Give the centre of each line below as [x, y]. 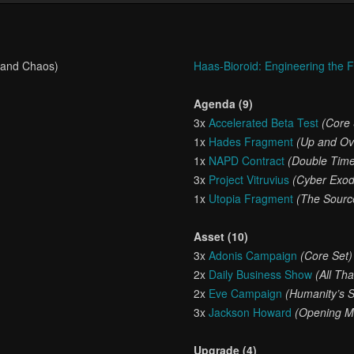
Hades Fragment [251, 141]
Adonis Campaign [253, 255]
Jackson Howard [250, 312]
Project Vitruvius [249, 179]
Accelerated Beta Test [264, 122]
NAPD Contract [247, 160]
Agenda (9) [224, 104]
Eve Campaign [246, 293]
